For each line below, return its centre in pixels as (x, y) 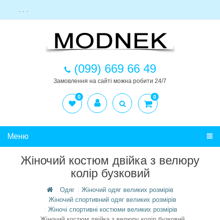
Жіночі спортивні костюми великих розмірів (112, 209)
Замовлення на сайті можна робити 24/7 (110, 81)
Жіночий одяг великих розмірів (127, 190)
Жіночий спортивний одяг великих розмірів (112, 200)
